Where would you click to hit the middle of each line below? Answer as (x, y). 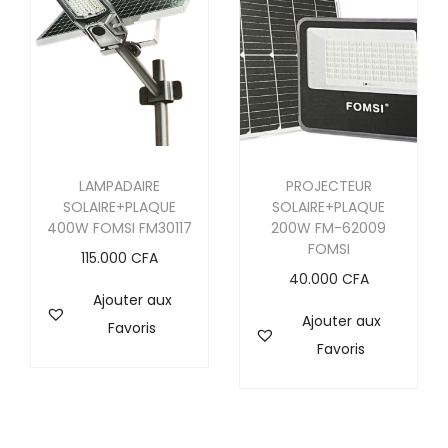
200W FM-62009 (328, 228)
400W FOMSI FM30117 (119, 228)
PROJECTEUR (328, 186)
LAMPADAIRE (119, 186)
